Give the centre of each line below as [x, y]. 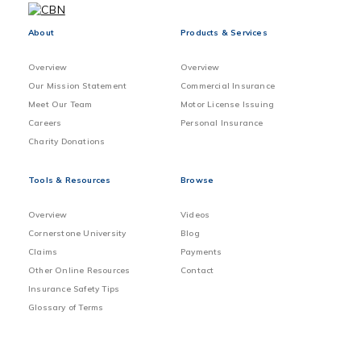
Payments [201, 252]
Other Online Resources [79, 271]
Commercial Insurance [228, 86]
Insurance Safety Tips [74, 289]
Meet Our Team [60, 105]
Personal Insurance [222, 123]
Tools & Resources [70, 180]
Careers [45, 123]
